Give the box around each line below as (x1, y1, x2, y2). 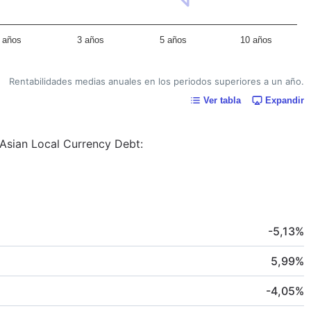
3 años (77, 34, 104, 45)
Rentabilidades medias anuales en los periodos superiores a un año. (9, 75, 304, 87)
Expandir (265, 94, 304, 106)
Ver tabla (203, 94, 241, 106)
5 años (160, 34, 187, 45)
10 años (239, 34, 272, 45)
